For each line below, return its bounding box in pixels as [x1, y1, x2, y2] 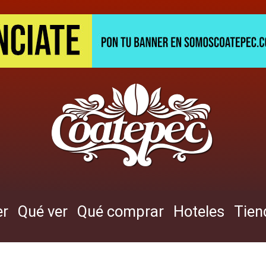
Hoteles [173, 202, 224, 221]
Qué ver [17, 202, 68, 221]
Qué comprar [77, 202, 164, 221]
